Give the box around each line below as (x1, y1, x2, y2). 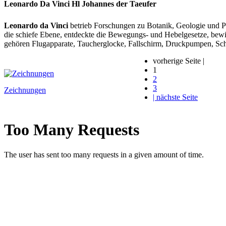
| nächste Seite (153, 92, 198, 101)
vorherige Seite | (153, 56, 204, 65)
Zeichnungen (4, 85, 46, 94)
